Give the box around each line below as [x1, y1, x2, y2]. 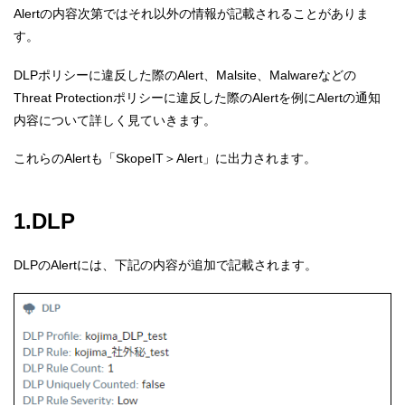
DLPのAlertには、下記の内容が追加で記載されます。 [14, 258, 317, 273]
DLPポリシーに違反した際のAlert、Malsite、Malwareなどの [14, 67, 356, 82]
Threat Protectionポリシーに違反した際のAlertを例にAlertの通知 [14, 89, 381, 105]
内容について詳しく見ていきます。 [14, 112, 216, 127]
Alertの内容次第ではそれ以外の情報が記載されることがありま [14, 6, 369, 22]
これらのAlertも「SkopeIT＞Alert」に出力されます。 [14, 151, 316, 166]
